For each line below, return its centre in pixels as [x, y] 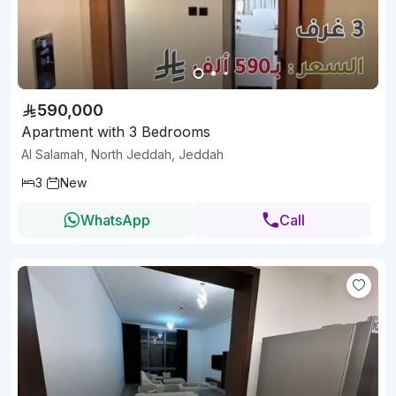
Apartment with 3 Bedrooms [116, 132]
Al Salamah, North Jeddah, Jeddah [122, 155]
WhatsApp [115, 221]
